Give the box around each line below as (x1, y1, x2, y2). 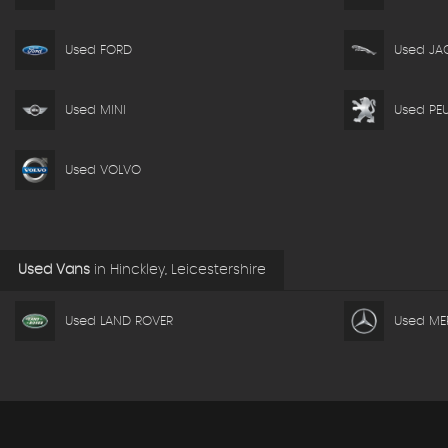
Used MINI (65, 103, 126, 117)
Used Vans (18, 263, 90, 277)
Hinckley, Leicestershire (106, 263, 266, 277)
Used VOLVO (65, 163, 141, 177)
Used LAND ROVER (65, 314, 173, 328)
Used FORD (65, 43, 132, 57)
